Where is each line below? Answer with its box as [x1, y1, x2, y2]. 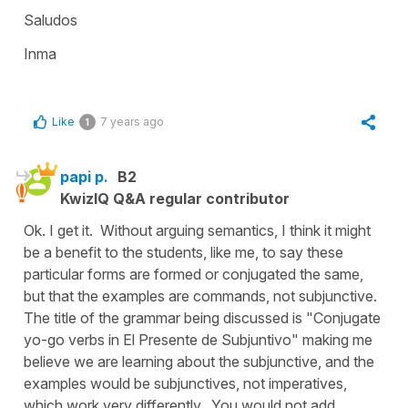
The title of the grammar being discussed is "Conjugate [24, 308, 381, 327]
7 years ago [100, 114, 164, 128]
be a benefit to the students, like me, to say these [24, 242, 343, 261]
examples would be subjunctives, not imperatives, [24, 373, 347, 393]
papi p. [60, 167, 108, 186]
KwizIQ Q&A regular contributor [60, 189, 290, 208]
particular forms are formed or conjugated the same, [24, 264, 363, 283]
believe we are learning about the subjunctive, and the [24, 352, 374, 371]
